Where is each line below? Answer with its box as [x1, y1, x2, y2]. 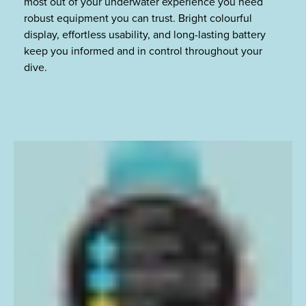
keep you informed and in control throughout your [24, 46, 262, 57]
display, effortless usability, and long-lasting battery [24, 29, 266, 41]
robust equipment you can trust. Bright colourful [24, 13, 252, 25]
